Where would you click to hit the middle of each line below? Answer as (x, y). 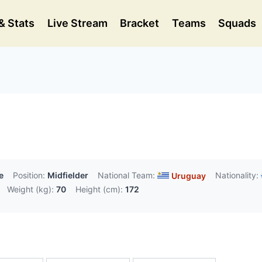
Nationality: (237, 175)
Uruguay (189, 175)
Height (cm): (99, 189)
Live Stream (77, 23)
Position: (29, 175)
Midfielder (68, 175)
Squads (237, 23)
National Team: (126, 175)
